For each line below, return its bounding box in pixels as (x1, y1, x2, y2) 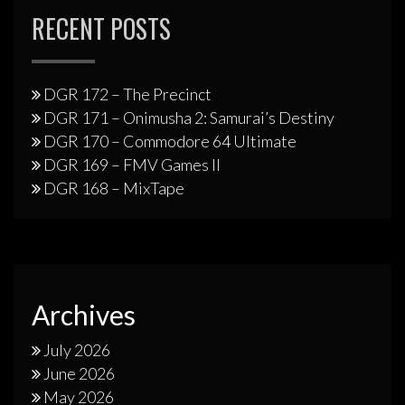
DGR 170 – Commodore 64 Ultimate (43, 131, 297, 152)
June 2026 (43, 363, 115, 384)
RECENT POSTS (32, 10, 171, 48)
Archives (32, 298, 136, 332)
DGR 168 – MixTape (43, 178, 184, 199)
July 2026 (43, 340, 110, 361)
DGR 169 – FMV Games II (43, 155, 221, 175)
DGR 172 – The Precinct (43, 84, 212, 105)
